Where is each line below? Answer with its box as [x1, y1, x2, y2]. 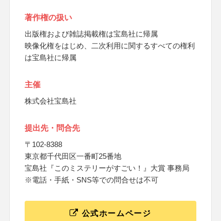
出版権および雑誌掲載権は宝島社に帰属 [25, 30, 158, 38]
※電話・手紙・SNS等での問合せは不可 [25, 176, 158, 184]
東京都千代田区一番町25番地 [25, 152, 121, 160]
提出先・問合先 [25, 124, 80, 132]
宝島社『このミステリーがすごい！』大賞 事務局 [25, 164, 189, 172]
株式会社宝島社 [25, 97, 76, 105]
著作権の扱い [25, 13, 72, 22]
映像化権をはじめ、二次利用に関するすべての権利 [25, 41, 195, 50]
